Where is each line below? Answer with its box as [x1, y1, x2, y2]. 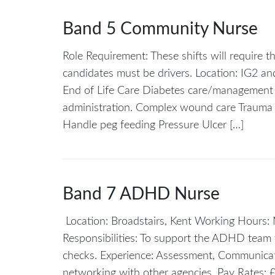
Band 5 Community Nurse [63, 20, 258, 37]
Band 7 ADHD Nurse [63, 185, 220, 203]
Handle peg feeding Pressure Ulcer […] [63, 120, 244, 131]
